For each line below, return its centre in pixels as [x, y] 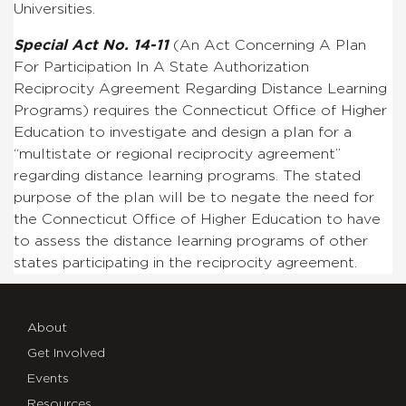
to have [351, 219]
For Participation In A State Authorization [161, 67]
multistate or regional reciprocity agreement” [180, 154]
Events [48, 378]
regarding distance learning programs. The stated [187, 175]
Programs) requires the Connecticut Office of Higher [200, 110]
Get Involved [66, 353]
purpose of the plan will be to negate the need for [194, 197]
